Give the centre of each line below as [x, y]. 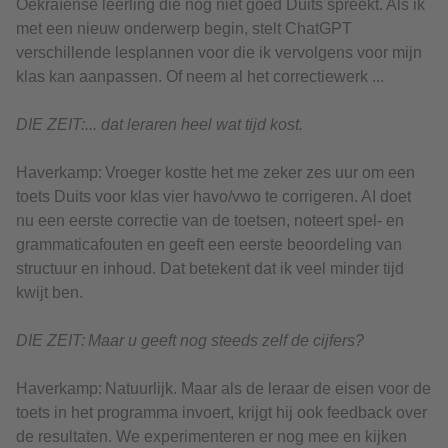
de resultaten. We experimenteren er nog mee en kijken [211, 437]
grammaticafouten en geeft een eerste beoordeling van [209, 245]
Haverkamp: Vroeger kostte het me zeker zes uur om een [215, 173]
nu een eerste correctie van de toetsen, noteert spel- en [210, 221]
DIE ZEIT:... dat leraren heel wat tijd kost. [159, 125]
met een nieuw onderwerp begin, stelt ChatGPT [184, 29]
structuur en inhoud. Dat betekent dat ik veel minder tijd [210, 269]
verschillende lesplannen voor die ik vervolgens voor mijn [219, 53]
